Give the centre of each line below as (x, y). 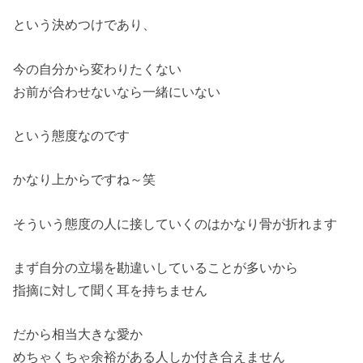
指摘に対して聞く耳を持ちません (111, 290)
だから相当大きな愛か (78, 334)
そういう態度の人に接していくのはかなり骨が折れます (175, 223)
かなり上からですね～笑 (85, 179)
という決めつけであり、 (85, 25)
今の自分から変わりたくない (98, 68)
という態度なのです (72, 136)
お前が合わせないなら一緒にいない (117, 91)
